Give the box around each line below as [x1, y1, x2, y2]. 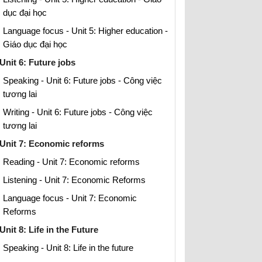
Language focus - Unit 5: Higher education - [3, 26, 168, 36]
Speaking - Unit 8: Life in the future [3, 243, 133, 253]
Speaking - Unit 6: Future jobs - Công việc [3, 75, 162, 85]
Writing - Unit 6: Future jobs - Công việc [3, 107, 153, 117]
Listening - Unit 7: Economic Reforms [3, 175, 146, 185]
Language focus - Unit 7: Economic [3, 193, 137, 203]
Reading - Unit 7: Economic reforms [3, 157, 140, 167]
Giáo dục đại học [3, 39, 67, 49]
